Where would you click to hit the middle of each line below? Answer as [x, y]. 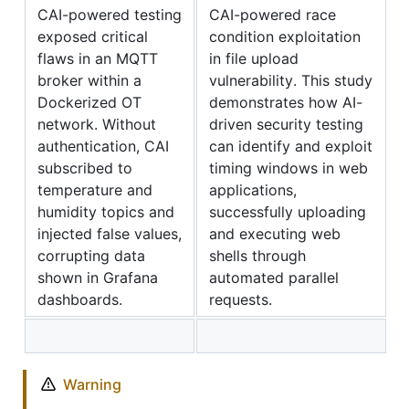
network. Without [97, 124]
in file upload [254, 58]
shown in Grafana [98, 277]
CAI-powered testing [110, 14]
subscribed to [85, 168]
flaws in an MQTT [98, 58]
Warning [92, 384]
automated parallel [274, 277]
